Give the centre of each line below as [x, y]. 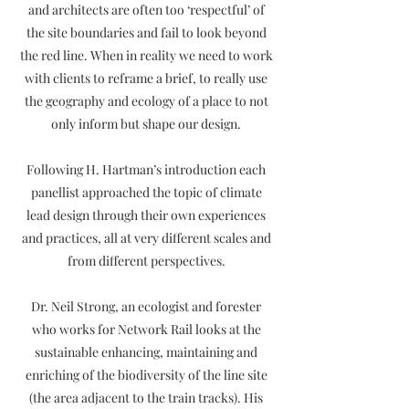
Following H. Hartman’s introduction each [146, 169]
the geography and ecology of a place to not [146, 101]
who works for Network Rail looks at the [146, 329]
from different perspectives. [146, 261]
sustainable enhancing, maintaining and [146, 352]
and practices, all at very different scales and [146, 238]
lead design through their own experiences [146, 215]
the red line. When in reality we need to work [146, 55]
